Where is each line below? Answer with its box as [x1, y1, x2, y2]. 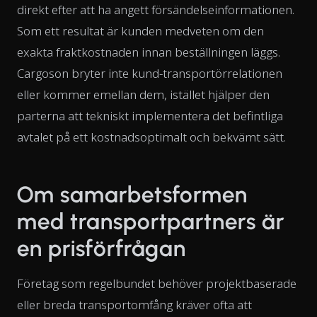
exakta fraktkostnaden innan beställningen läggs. [17, 43, 280, 60]
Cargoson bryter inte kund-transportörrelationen [17, 64, 282, 81]
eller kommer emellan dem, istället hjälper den [17, 86, 270, 103]
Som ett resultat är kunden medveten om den [17, 22, 264, 39]
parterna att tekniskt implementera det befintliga [17, 107, 283, 124]
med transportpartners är [17, 207, 285, 235]
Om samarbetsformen [17, 180, 248, 208]
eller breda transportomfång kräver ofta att [17, 296, 252, 313]
